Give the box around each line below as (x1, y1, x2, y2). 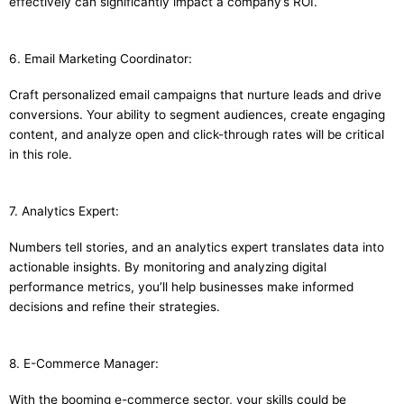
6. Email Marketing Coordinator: (9, 51, 192, 67)
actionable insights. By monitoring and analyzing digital (9, 260, 326, 275)
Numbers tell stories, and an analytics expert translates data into (9, 240, 384, 255)
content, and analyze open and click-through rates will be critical (9, 127, 384, 142)
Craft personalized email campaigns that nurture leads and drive (9, 87, 381, 103)
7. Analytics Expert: (9, 204, 119, 219)
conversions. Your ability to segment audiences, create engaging (9, 107, 385, 123)
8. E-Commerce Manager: (9, 356, 159, 372)
